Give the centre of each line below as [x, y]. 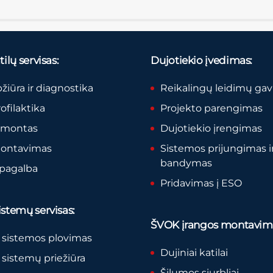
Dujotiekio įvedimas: [202, 61]
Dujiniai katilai [194, 253]
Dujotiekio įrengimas [211, 128]
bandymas [186, 163]
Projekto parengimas [212, 108]
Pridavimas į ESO [201, 183]
